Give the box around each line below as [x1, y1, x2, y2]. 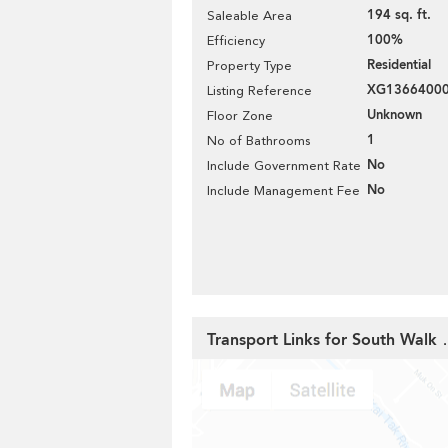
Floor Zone [207, 108, 273, 123]
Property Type [207, 58, 292, 73]
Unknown [367, 106, 422, 124]
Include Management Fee [207, 183, 360, 198]
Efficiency [207, 33, 265, 48]
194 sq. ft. [367, 6, 431, 24]
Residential [367, 56, 431, 74]
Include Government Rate [207, 158, 361, 173]
